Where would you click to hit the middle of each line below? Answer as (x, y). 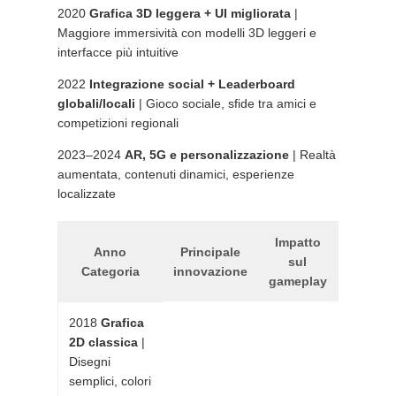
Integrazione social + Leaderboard (192, 84)
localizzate (86, 194)
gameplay (297, 281)
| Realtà (312, 155)
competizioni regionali (118, 123)
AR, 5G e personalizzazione (206, 155)
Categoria (110, 271)
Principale (210, 252)
